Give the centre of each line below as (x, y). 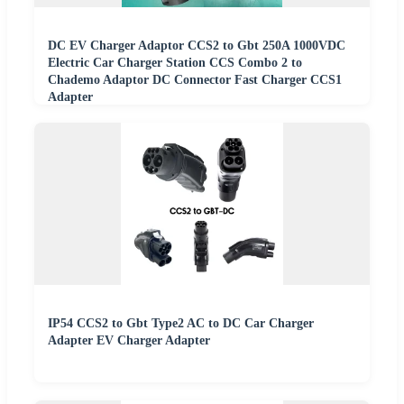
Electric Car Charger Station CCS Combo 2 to (175, 63)
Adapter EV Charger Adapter (129, 341)
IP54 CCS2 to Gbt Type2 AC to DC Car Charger (181, 324)
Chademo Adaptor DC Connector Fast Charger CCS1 (195, 80)
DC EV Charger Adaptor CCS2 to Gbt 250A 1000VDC (197, 46)
